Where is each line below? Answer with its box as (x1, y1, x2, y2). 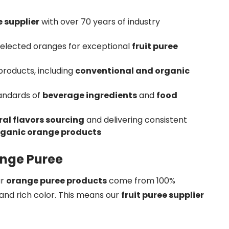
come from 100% (107, 175, 175, 187)
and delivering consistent (84, 114, 187, 126)
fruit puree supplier (121, 189, 204, 201)
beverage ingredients (42, 89, 137, 101)
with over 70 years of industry (39, 16, 160, 28)
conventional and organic (75, 65, 190, 77)
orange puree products (6, 175, 107, 187)
